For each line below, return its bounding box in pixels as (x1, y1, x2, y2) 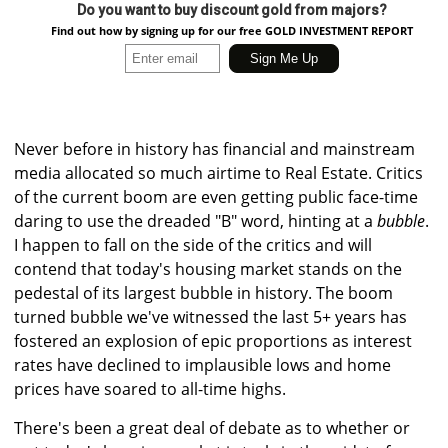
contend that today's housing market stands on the (14, 258, 402, 281)
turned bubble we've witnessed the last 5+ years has (14, 306, 407, 329)
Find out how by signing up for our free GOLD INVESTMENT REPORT (50, 23, 413, 39)
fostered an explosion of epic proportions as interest (14, 330, 412, 353)
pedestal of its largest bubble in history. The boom (14, 282, 393, 305)
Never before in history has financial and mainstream (14, 138, 415, 161)
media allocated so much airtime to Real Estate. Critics (14, 162, 423, 185)
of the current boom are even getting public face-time (14, 186, 418, 209)
